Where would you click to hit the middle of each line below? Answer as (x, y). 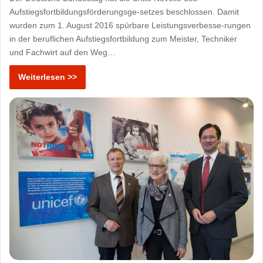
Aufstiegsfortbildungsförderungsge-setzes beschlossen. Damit (124, 12)
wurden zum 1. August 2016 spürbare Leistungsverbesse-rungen (130, 26)
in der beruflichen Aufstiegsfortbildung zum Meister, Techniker (124, 39)
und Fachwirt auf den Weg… (63, 53)
